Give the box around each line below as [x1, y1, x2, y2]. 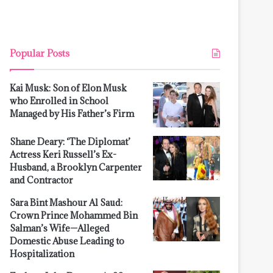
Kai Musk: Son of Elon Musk [10, 82, 127, 94]
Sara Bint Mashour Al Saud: [10, 196, 122, 208]
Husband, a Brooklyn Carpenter [10, 161, 142, 173]
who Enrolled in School [10, 95, 108, 107]
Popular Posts [10, 47, 69, 59]
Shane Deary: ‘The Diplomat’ [10, 135, 130, 147]
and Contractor [10, 174, 73, 186]
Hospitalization [10, 247, 74, 260]
